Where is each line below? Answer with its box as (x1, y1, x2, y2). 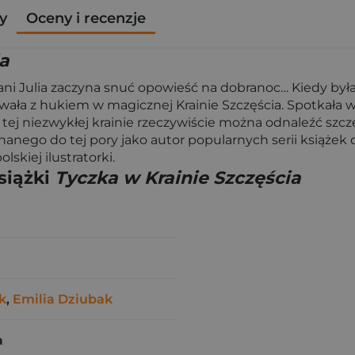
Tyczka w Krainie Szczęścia (55, 167, 301, 189)
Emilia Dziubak (13, 292, 113, 307)
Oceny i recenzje (26, 9, 146, 27)
